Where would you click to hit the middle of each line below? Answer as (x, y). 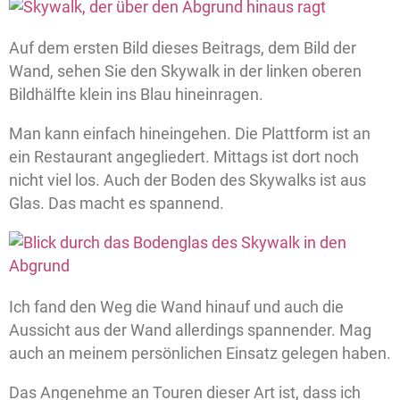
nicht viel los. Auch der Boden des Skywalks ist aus (187, 180)
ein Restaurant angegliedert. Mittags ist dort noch (184, 157)
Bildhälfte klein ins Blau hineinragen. (136, 95)
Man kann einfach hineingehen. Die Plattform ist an (190, 134)
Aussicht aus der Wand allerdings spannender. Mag (190, 330)
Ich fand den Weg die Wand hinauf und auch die (176, 307)
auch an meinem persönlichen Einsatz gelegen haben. (200, 354)
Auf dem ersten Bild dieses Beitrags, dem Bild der (183, 48)
